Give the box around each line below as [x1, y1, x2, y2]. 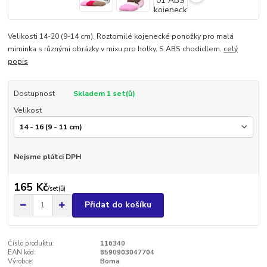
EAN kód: [8, 247, 36, 257]
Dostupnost [13, 88, 55, 98]
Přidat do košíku [85, 199, 151, 211]
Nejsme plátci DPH [13, 152, 81, 162]
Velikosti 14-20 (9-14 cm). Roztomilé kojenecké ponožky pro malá [8, 31, 234, 41]
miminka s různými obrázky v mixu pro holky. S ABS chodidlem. [8, 44, 224, 54]
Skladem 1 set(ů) [73, 88, 135, 98]
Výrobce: [8, 256, 34, 266]
